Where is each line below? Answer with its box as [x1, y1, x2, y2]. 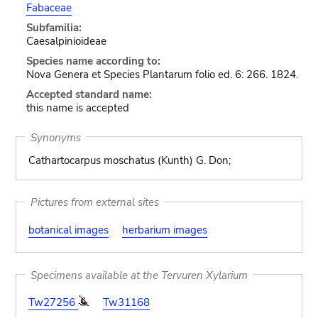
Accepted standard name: [26, 87, 152, 102]
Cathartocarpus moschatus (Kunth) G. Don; [28, 153, 231, 168]
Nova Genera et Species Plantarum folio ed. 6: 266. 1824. [26, 67, 298, 82]
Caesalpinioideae [26, 34, 106, 48]
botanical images [28, 222, 109, 237]
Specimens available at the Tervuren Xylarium [30, 268, 248, 282]
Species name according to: [26, 54, 160, 68]
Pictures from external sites [30, 194, 159, 209]
